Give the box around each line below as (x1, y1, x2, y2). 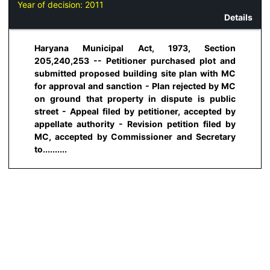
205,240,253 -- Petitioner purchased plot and (34, 55, 236, 66)
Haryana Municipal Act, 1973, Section (34, 42, 236, 53)
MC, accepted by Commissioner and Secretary (34, 131, 236, 142)
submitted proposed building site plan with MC (34, 67, 236, 78)
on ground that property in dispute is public (34, 93, 236, 104)
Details (224, 12, 253, 23)
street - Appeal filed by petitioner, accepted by (34, 105, 236, 116)
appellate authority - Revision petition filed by (34, 118, 236, 129)
